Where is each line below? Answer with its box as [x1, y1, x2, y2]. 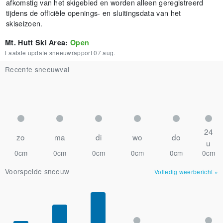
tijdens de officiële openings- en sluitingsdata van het [6, 7, 181, 18]
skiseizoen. [6, 18, 43, 28]
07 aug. [94, 48, 115, 57]
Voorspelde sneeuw [5, 166, 70, 176]
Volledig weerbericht [154, 167, 213, 176]
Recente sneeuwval [5, 64, 70, 74]
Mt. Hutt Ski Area [5, 37, 66, 47]
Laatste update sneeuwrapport [5, 48, 92, 57]
